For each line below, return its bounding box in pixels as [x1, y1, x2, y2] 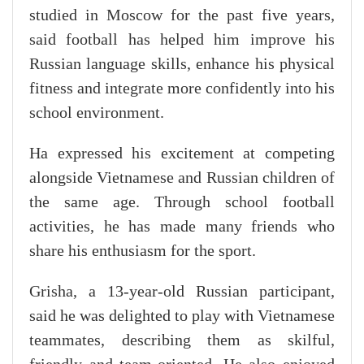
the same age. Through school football [29, 193, 335, 212]
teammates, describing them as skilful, [29, 331, 335, 350]
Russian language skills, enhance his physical [29, 55, 335, 74]
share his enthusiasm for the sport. [29, 242, 256, 261]
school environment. [29, 104, 164, 123]
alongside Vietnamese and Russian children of [29, 169, 335, 188]
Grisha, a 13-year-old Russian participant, [29, 283, 335, 301]
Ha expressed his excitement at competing [29, 145, 335, 163]
